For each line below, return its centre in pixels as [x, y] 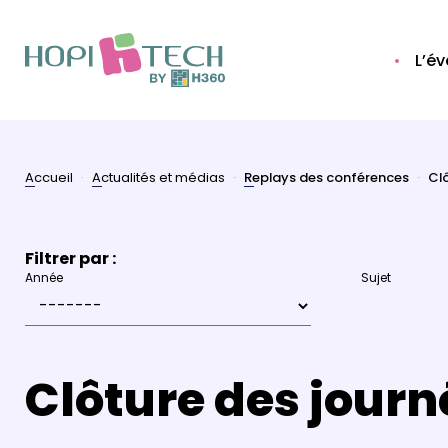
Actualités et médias [158, 178]
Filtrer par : [70, 260]
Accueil [49, 178]
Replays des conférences [326, 179]
